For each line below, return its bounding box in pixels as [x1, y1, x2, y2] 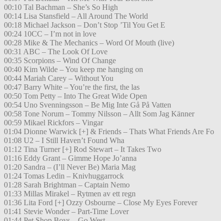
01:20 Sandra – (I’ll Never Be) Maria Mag [4, 163, 136, 172]
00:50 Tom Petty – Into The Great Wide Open [4, 92, 147, 101]
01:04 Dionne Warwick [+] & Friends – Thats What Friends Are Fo [4, 127, 214, 136]
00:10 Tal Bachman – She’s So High [4, 3, 118, 12]
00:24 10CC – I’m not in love [4, 30, 96, 38]
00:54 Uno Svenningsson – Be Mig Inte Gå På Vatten [4, 101, 171, 110]
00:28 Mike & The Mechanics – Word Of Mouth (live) [4, 38, 174, 47]
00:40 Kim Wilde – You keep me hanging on [4, 65, 143, 74]
